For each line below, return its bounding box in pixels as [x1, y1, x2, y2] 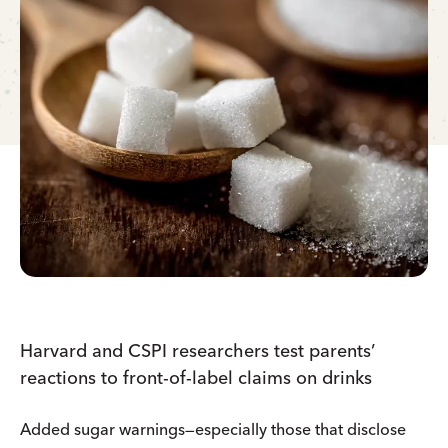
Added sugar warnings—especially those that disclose [20, 418, 406, 439]
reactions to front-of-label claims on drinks [20, 365, 372, 389]
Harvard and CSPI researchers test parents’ [20, 338, 375, 362]
